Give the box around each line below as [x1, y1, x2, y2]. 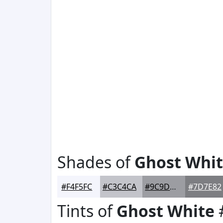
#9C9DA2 [170, 181, 177, 192]
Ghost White [116, 200, 215, 222]
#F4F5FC [61, 181, 93, 192]
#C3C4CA [103, 181, 137, 192]
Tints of [57, 200, 116, 222]
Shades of [57, 151, 134, 173]
